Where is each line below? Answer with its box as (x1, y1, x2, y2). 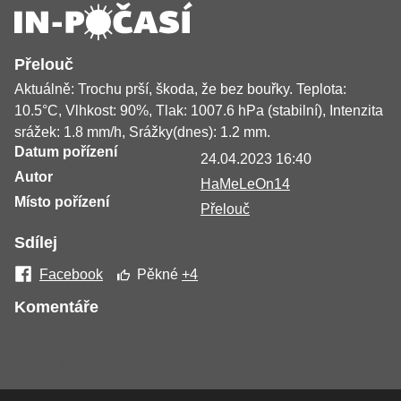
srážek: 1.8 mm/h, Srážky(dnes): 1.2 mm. (14, 124, 270, 141)
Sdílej (14, 234, 57, 252)
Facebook (39, 267, 103, 283)
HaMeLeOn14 (200, 176, 290, 192)
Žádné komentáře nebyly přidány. (14, 356, 226, 372)
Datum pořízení (14, 144, 117, 160)
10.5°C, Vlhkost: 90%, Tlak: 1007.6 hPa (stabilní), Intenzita (14, 103, 383, 119)
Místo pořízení (14, 194, 109, 210)
